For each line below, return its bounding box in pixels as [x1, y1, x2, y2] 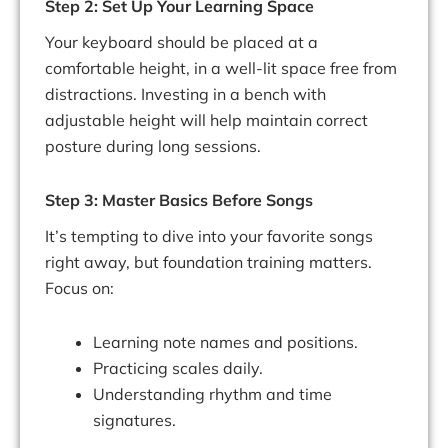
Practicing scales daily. [93, 358, 263, 379]
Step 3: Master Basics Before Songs [45, 190, 313, 211]
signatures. [93, 410, 176, 431]
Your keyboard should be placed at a [45, 32, 318, 53]
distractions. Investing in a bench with [45, 84, 326, 105]
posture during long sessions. [45, 136, 261, 157]
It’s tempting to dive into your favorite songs [45, 226, 373, 247]
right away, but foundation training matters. [45, 252, 372, 273]
